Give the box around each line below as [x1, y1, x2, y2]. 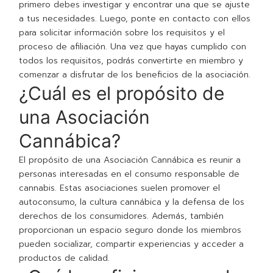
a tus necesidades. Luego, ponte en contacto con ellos [19, 12, 251, 26]
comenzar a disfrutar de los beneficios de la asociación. [19, 68, 251, 82]
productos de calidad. [19, 252, 110, 265]
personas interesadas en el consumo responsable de [19, 168, 240, 181]
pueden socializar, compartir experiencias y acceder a [19, 238, 244, 251]
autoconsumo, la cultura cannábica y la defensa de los [19, 196, 245, 209]
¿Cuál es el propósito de [19, 82, 225, 105]
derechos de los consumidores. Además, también [19, 210, 224, 223]
